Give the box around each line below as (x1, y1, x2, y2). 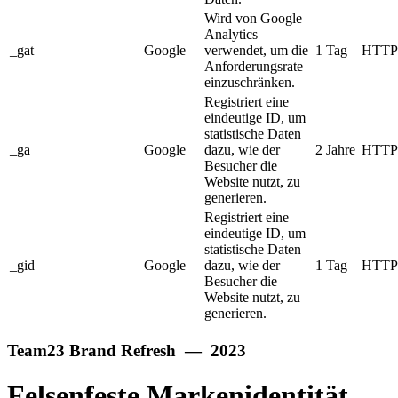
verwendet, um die (204, 43, 308, 59)
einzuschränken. (204, 75, 295, 91)
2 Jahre (315, 142, 355, 158)
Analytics (204, 27, 258, 43)
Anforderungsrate (204, 59, 303, 75)
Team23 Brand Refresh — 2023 (7, 340, 246, 360)
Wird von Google (204, 11, 302, 27)
